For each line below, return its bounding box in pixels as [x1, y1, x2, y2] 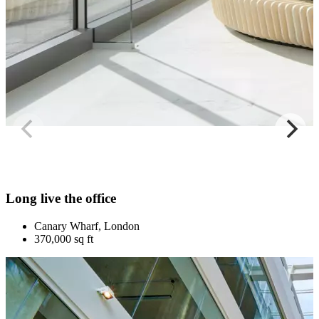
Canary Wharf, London [34, 220, 140, 233]
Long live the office [6, 191, 116, 206]
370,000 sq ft [34, 233, 93, 246]
